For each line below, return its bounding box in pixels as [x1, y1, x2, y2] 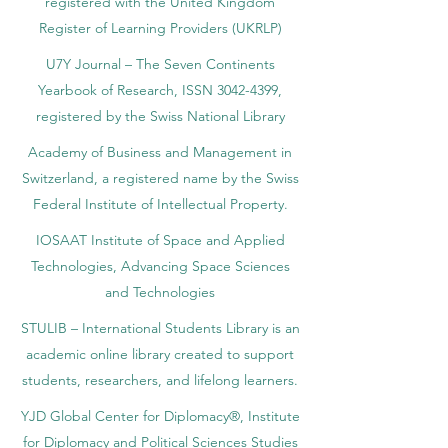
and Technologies [105, 283, 215, 301]
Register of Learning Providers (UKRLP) [38, 19, 282, 37]
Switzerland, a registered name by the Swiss [21, 169, 299, 187]
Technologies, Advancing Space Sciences [30, 257, 290, 275]
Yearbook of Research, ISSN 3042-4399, [38, 81, 282, 99]
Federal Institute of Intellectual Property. [32, 195, 288, 213]
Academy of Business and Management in [28, 143, 292, 161]
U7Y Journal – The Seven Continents [45, 55, 275, 73]
